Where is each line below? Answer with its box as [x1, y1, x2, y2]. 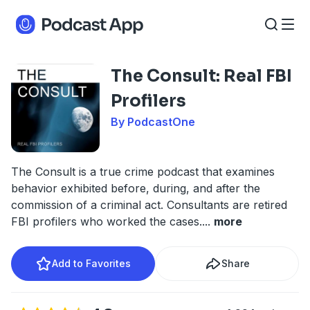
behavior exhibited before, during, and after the [11, 181, 260, 195]
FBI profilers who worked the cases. [11, 215, 202, 228]
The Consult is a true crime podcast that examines [11, 165, 275, 179]
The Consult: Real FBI [111, 66, 292, 86]
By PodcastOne [111, 115, 195, 129]
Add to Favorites [52, 257, 131, 269]
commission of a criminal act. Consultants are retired [11, 198, 287, 212]
